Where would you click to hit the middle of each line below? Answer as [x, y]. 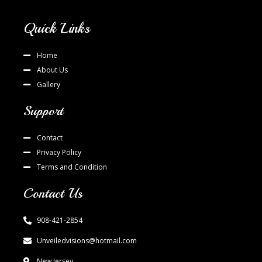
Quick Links [57, 28]
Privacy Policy [59, 153]
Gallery [48, 85]
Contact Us [53, 194]
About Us [52, 70]
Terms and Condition [72, 167]
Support [43, 111]
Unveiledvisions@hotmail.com [87, 241]
